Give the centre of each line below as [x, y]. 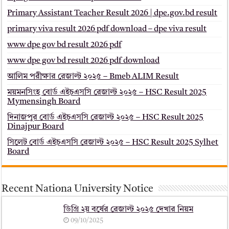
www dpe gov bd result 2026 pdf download [84, 61]
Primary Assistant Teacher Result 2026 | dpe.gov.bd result [112, 14]
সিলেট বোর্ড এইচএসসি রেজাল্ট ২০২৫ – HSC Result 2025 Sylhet [113, 143]
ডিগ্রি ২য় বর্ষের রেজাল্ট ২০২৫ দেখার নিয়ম [129, 210]
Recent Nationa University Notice [78, 189]
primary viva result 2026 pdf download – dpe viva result [107, 29]
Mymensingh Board [44, 102]
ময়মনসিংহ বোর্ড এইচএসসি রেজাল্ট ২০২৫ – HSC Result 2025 [107, 93]
